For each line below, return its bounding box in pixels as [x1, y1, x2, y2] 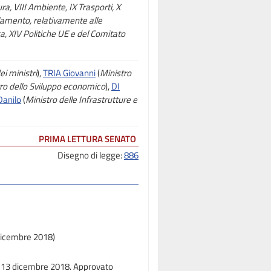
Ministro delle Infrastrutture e [25, 93, 137, 106]
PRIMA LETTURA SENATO [39, 132, 136, 146]
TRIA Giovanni [43, 66, 96, 80]
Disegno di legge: [57, 148, 124, 162]
